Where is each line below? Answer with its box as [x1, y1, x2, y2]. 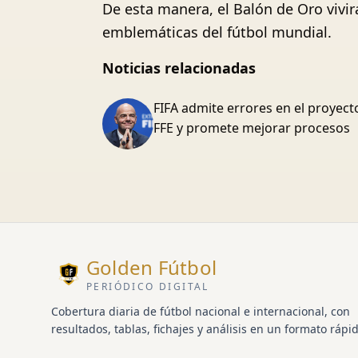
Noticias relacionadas [102, 58, 256, 78]
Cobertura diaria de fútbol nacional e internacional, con [51, 304, 350, 319]
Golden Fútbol [86, 254, 217, 280]
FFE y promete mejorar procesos [153, 119, 350, 137]
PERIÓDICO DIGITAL [86, 280, 209, 293]
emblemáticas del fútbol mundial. [102, 22, 332, 42]
